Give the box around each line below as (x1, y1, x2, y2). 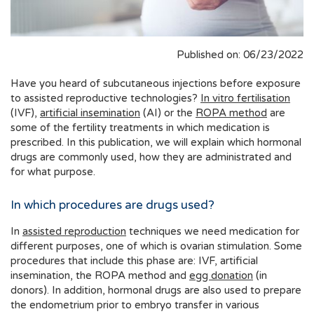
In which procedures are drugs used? (11, 198, 214, 213)
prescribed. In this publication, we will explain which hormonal (11, 136, 301, 149)
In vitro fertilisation (200, 92, 290, 105)
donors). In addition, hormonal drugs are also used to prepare (11, 284, 301, 297)
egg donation (189, 269, 253, 282)
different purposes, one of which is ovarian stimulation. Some (11, 240, 302, 253)
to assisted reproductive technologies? (11, 92, 200, 105)
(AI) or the (143, 107, 196, 120)
